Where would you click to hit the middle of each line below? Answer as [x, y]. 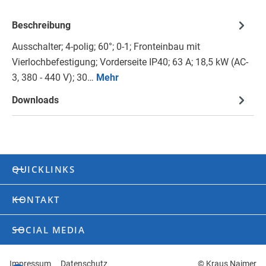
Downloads [35, 100]
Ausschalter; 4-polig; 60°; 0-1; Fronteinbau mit [106, 47]
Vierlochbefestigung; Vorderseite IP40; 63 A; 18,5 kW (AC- [130, 62]
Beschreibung [41, 26]
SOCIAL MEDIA [48, 230]
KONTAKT [36, 200]
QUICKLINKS [43, 170]
